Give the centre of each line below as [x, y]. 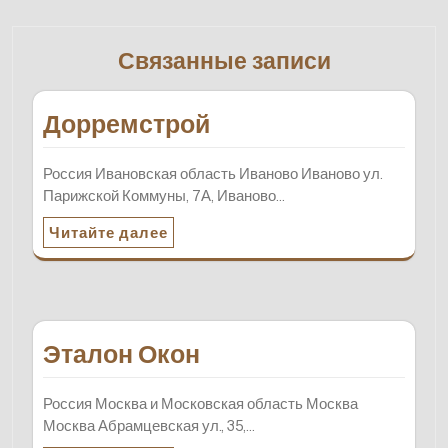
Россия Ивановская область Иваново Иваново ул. [213, 173]
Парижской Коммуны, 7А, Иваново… [164, 195]
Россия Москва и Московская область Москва [200, 403]
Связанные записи [224, 60]
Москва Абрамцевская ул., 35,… [149, 425]
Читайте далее [108, 232]
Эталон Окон [121, 353]
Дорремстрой [126, 123]
